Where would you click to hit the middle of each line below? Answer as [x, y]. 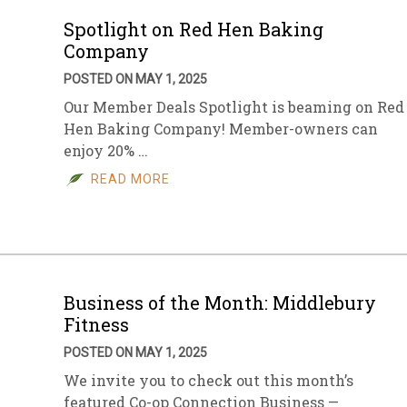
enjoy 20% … [106, 150]
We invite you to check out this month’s [208, 380]
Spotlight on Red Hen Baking [194, 29]
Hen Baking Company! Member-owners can [221, 129]
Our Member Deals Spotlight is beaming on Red [234, 107]
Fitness [96, 324]
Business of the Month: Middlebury [220, 303]
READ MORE [130, 179]
